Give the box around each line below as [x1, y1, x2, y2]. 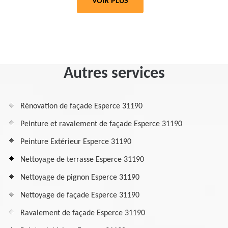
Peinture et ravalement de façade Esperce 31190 [20, 120, 182, 128]
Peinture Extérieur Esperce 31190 [20, 138, 131, 146]
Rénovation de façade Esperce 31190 [20, 102, 142, 110]
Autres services [63, 66, 165, 82]
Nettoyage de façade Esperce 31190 [20, 191, 139, 199]
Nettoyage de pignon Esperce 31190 [20, 174, 139, 182]
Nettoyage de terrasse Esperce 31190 [20, 156, 144, 164]
